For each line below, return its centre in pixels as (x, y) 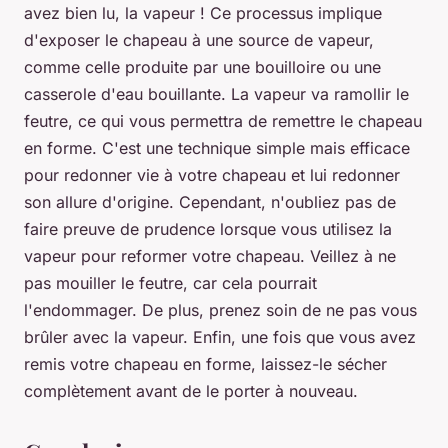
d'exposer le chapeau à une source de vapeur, (199, 40)
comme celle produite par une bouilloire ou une (202, 67)
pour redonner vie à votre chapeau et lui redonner (212, 175)
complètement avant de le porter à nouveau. (191, 391)
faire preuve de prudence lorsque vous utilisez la (208, 229)
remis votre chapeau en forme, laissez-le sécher (205, 364)
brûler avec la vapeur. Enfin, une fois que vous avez (220, 337)
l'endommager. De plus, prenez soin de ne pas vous (220, 310)
